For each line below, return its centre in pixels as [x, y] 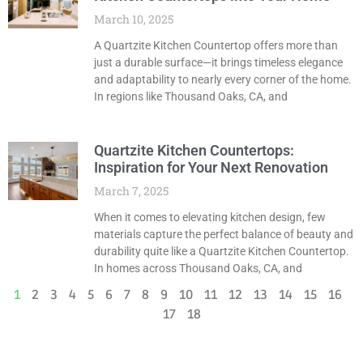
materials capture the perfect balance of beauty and [223, 235]
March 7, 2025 [131, 191]
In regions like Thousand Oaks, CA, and [190, 97]
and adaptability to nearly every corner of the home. [222, 80]
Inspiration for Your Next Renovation [211, 168]
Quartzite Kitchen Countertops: [194, 151]
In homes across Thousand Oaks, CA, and [198, 269]
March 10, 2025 [133, 19]
